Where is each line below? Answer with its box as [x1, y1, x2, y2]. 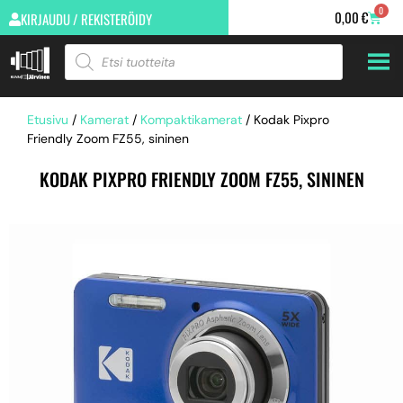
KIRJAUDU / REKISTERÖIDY [21, 9, 152, 29]
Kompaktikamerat [140, 112, 242, 128]
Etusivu [27, 112, 68, 128]
